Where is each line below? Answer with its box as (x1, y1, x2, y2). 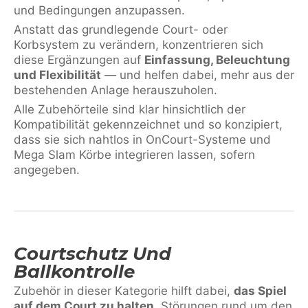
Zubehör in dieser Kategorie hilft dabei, (14, 284, 234, 298)
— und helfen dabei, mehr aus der (101, 68, 294, 82)
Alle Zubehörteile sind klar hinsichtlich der (14, 102, 245, 116)
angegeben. (14, 163, 80, 177)
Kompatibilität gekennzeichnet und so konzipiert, (14, 118, 283, 131)
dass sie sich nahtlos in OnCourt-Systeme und (14, 133, 271, 146)
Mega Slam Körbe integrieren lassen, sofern (14, 148, 255, 162)
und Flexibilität (14, 68, 101, 82)
